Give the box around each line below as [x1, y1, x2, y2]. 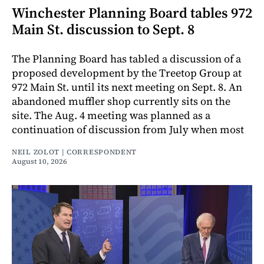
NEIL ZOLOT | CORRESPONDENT [12, 147, 137, 157]
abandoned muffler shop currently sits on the [12, 93, 230, 108]
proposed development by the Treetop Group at [12, 65, 242, 80]
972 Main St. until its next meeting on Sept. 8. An [12, 79, 242, 94]
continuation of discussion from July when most [12, 121, 244, 137]
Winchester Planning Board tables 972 [12, 2, 252, 22]
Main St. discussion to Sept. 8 [12, 19, 194, 39]
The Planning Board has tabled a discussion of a [12, 51, 241, 66]
